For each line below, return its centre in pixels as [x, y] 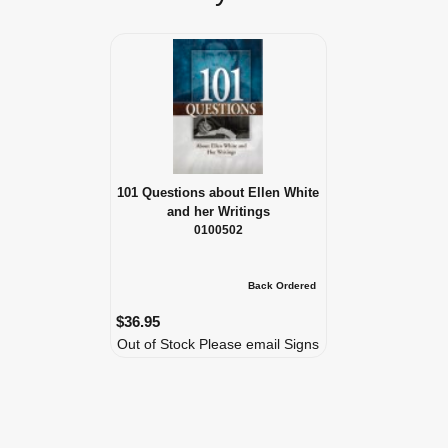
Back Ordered [282, 286]
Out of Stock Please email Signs [217, 344]
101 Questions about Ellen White [218, 193]
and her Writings [218, 212]
